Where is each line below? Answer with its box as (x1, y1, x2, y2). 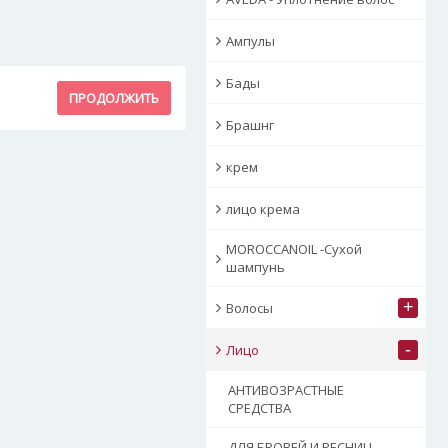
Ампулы (226, 31, 275, 50)
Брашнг (226, 115, 274, 134)
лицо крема (226, 199, 300, 218)
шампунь (226, 258, 285, 276)
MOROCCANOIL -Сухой (226, 240, 362, 258)
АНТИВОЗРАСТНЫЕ (228, 381, 344, 399)
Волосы (226, 298, 273, 317)
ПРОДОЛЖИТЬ (69, 89, 159, 107)
